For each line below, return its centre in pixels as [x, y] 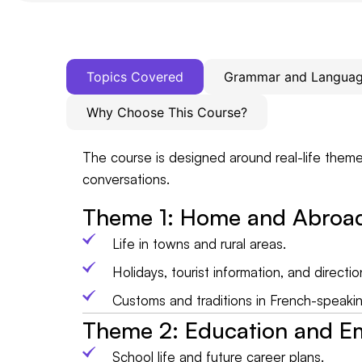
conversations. [126, 179]
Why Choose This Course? [167, 113]
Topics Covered [135, 77]
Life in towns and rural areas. [199, 243]
